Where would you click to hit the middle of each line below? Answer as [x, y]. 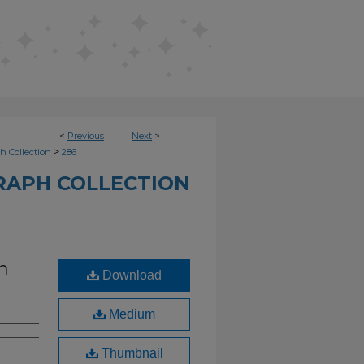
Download [130, 275]
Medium [130, 314]
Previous [86, 136]
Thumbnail [130, 353]
